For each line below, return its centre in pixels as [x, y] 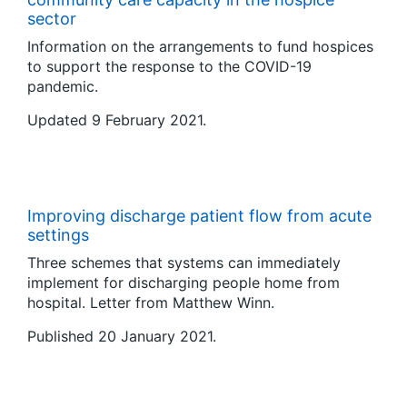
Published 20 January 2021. [122, 336]
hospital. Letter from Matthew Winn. [151, 303]
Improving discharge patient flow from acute [199, 216]
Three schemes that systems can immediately [184, 263]
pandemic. [63, 86]
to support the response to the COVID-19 [169, 66]
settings [58, 235]
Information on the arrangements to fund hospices [200, 46]
